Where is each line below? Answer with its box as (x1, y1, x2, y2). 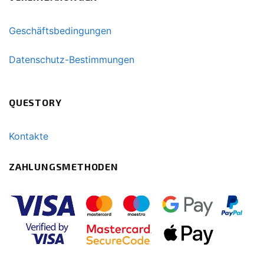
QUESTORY (9, 96, 62, 108)
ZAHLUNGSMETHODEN (9, 161, 118, 173)
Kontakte (9, 130, 48, 143)
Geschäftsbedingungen (9, 25, 111, 37)
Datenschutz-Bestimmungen (9, 53, 134, 65)
